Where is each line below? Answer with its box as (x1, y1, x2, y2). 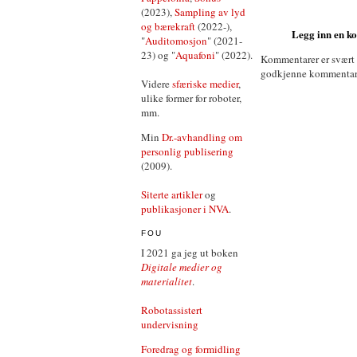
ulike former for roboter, (141, 91, 241, 105)
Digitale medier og (141, 259, 222, 274)
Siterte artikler (141, 187, 202, 202)
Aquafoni (175, 48, 215, 62)
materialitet (141, 273, 192, 288)
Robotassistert (141, 302, 202, 317)
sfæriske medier (172, 76, 238, 91)
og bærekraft (141, 19, 195, 33)
